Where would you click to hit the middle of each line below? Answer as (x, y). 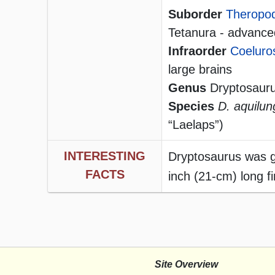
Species (191, 107)
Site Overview (186, 265)
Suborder (195, 14)
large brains (200, 70)
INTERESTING (105, 156)
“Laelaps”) (196, 125)
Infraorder (197, 51)
